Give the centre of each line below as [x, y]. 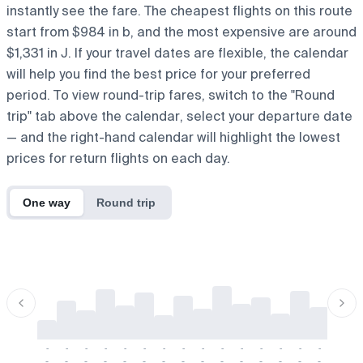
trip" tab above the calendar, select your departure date [179, 116]
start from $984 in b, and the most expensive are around [181, 32]
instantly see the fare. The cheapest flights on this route [179, 11]
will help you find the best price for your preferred [158, 74]
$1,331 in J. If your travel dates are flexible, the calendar [177, 53]
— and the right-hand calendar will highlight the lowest [173, 137]
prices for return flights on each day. [118, 158]
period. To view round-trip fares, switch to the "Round [171, 95]
